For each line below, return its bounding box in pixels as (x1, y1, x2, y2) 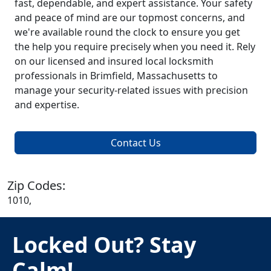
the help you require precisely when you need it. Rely (15, 40, 255, 54)
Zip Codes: (7, 177, 65, 194)
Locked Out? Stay (12, 230, 196, 260)
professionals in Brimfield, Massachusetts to (15, 69, 218, 83)
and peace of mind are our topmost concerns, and (15, 11, 245, 25)
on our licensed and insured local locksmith (15, 54, 214, 68)
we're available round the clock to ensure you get (15, 25, 240, 39)
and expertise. (15, 98, 79, 112)
